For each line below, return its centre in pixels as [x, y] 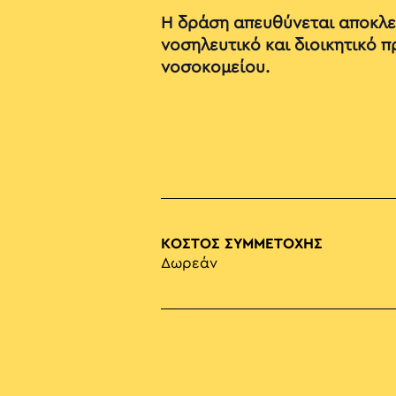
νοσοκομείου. [215, 68]
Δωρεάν [189, 264]
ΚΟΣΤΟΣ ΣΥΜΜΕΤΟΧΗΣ [242, 244]
